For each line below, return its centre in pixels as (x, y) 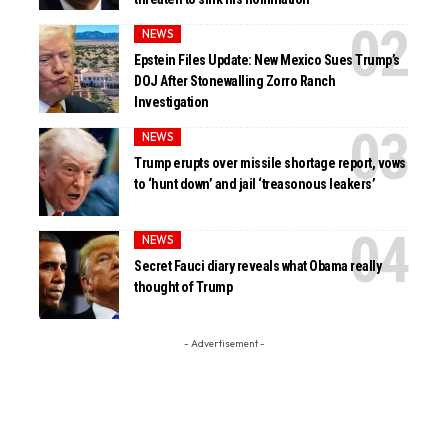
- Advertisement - (224, 344)
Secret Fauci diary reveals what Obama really (258, 265)
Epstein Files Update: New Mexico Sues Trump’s (267, 59)
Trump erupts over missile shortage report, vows (270, 162)
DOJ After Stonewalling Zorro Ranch (235, 80)
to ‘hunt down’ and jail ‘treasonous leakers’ (255, 183)
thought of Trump (183, 286)
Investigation (171, 101)
